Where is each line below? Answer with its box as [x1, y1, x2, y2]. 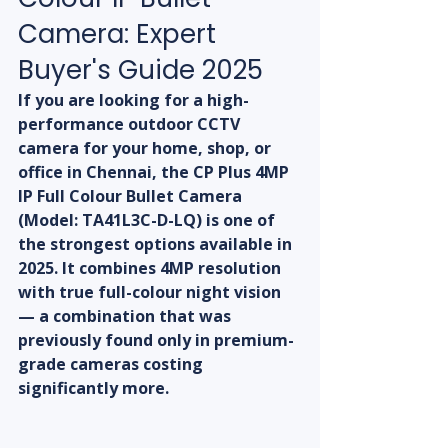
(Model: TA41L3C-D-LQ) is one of [18, 209, 279, 232]
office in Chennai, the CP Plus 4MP [18, 161, 293, 184]
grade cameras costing [18, 353, 207, 376]
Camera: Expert [18, 16, 223, 53]
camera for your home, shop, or [18, 137, 275, 160]
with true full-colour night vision [18, 281, 285, 304]
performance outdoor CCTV [18, 113, 244, 136]
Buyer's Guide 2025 [18, 52, 263, 89]
